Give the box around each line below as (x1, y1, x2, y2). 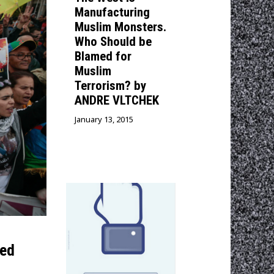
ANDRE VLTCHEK (74, 93, 159, 108)
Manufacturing (74, 5, 150, 20)
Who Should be (74, 34, 152, 49)
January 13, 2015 (74, 114, 133, 125)
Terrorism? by (74, 78, 146, 93)
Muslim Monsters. (74, 20, 166, 34)
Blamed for (74, 49, 131, 64)
